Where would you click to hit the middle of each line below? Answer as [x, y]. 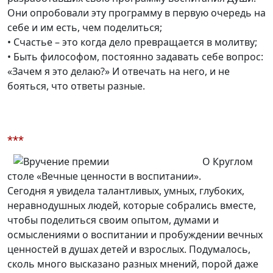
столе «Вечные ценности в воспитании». [104, 176]
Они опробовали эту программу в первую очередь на [136, 13]
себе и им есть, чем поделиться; [85, 28]
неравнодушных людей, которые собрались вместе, [132, 206]
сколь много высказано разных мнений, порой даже [133, 264]
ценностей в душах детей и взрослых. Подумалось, [129, 250]
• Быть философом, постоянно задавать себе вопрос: [135, 57]
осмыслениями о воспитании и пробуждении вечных [135, 235]
